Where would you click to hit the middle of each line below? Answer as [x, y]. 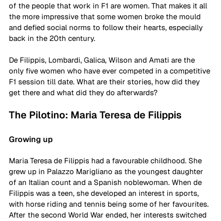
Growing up [31, 139]
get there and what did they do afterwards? [83, 92]
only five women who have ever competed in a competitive [110, 71]
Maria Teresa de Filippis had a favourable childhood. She [106, 160]
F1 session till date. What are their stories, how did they [105, 81]
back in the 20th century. [53, 38]
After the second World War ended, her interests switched [109, 215]
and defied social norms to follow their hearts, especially [107, 27]
